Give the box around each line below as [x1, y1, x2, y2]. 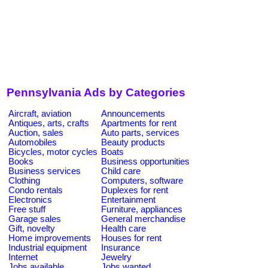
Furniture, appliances [101, 204, 182, 214]
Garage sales [8, 214, 61, 224]
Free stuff [8, 204, 45, 214]
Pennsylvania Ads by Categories [7, 86, 185, 99]
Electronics [8, 194, 52, 205]
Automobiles [8, 137, 57, 147]
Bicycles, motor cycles [8, 147, 98, 157]
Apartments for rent [101, 118, 176, 128]
